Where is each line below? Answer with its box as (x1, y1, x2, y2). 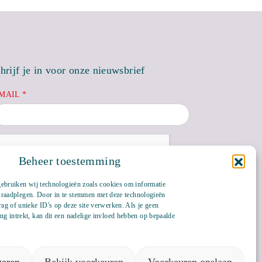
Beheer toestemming (18, 154, 121, 167)
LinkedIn (178, 240, 232, 256)
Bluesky (164, 240, 212, 256)
